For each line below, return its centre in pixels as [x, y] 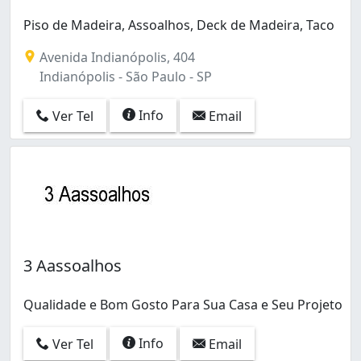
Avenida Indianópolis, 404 [116, 57]
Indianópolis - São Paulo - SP [124, 76]
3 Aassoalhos [73, 265]
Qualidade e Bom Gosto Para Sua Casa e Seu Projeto [183, 304]
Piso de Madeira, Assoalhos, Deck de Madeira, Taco [179, 25]
